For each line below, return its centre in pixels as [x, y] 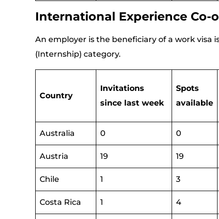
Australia [57, 133]
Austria [54, 156]
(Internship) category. [78, 54]
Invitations [122, 88]
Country [56, 96]
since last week [132, 103]
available [195, 103]
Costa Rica [60, 202]
